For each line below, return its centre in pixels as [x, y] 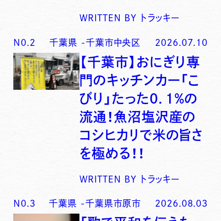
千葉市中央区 [113, 43]
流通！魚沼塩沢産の [138, 116]
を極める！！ [112, 153]
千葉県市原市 [113, 203]
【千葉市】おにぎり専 [140, 62]
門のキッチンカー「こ [140, 80]
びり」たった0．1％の [139, 98]
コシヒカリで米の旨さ [142, 135]
